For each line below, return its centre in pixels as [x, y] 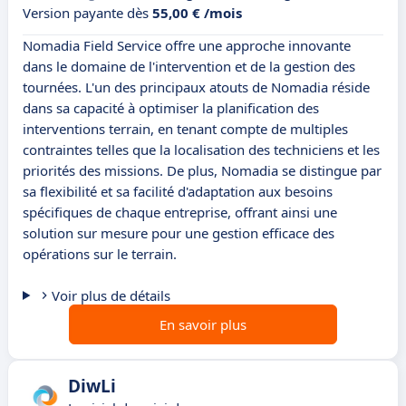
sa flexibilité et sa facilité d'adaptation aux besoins [178, 192]
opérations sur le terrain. [100, 254]
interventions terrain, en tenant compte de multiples [185, 129]
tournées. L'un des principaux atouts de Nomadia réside [196, 87]
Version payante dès [87, 13]
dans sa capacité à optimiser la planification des [171, 108]
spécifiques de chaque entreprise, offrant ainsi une [180, 213]
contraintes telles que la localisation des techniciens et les [201, 150]
